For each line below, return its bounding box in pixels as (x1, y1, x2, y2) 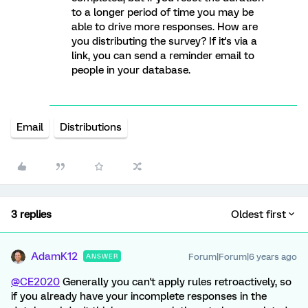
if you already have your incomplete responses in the (11, 290, 267, 302)
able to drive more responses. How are (71, 21, 258, 33)
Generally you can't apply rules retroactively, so (60, 276, 291, 288)
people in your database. (71, 64, 190, 76)
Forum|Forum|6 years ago (188, 252, 297, 262)
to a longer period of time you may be (71, 6, 254, 19)
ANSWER (86, 252, 118, 260)
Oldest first (231, 208, 286, 221)
